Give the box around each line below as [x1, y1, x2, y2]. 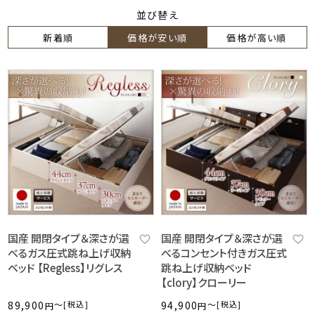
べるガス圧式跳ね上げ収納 [8, 245, 131, 261]
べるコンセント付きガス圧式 [161, 245, 287, 261]
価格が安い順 [127, 30, 188, 44]
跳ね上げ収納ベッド [161, 260, 252, 276]
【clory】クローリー [161, 275, 247, 290]
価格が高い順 [226, 30, 287, 44]
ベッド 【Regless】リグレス [8, 260, 123, 276]
